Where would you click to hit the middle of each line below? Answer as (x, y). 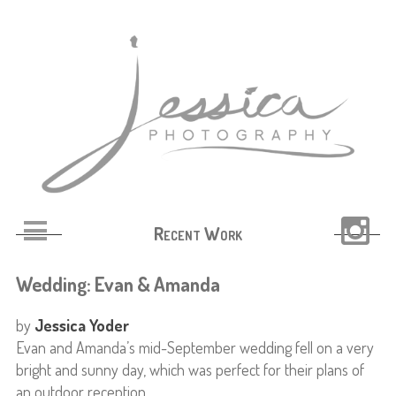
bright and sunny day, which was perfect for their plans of (190, 370)
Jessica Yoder (81, 326)
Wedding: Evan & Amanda (118, 284)
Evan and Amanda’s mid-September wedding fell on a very (194, 348)
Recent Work (198, 234)
